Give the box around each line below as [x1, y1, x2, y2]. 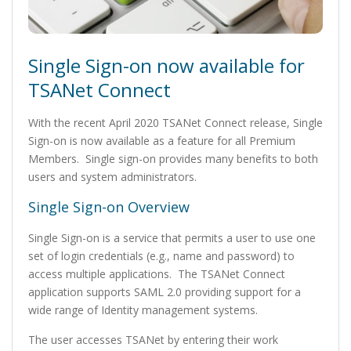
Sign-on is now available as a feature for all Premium [28, 133, 295, 149]
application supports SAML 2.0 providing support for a [28, 284, 301, 300]
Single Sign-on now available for [28, 52, 305, 79]
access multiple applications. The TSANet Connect [28, 266, 285, 282]
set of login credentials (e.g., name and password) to [28, 248, 295, 264]
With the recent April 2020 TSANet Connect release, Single [28, 115, 323, 131]
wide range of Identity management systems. [28, 302, 258, 318]
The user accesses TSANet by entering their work [28, 332, 278, 348]
